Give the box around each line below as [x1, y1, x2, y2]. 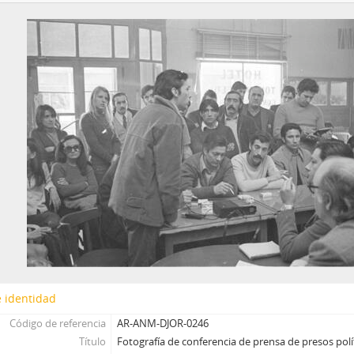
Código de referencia [9, 315, 106, 330]
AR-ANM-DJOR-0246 [117, 315, 209, 330]
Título [78, 333, 106, 348]
